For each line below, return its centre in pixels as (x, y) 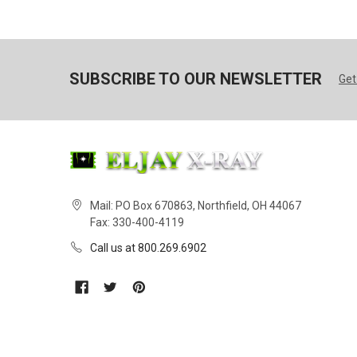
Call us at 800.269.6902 (148, 247)
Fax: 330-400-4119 (137, 222)
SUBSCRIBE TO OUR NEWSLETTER (195, 79)
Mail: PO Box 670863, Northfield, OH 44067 (195, 205)
